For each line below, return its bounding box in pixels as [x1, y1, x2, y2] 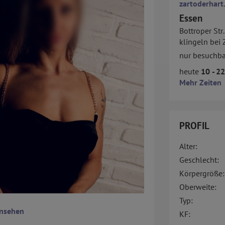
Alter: [179, 141, 197, 152]
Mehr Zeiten [179, 77, 221, 88]
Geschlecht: [179, 155, 219, 165]
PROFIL [179, 120, 209, 132]
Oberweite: [179, 182, 216, 192]
